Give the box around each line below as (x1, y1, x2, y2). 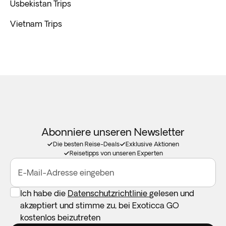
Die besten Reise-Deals (53, 140, 120, 147)
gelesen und (149, 188, 194, 198)
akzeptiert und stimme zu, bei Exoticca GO (20, 200, 179, 210)
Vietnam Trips (10, 19, 62, 28)
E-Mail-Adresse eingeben (18, 167, 114, 177)
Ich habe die (20, 188, 68, 198)
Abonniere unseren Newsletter (41, 126, 185, 138)
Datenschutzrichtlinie (68, 188, 149, 198)
